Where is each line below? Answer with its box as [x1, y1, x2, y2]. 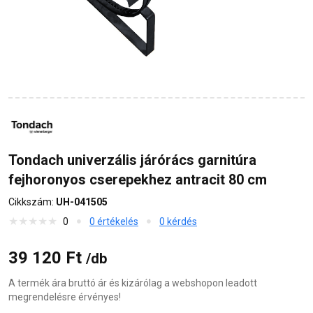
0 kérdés [159, 216, 197, 228]
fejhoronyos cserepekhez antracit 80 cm [8, 171, 267, 189]
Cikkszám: [8, 196, 56, 208]
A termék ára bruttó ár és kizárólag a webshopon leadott [8, 277, 257, 289]
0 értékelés [89, 216, 138, 228]
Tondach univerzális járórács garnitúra [8, 152, 256, 169]
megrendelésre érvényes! [8, 291, 121, 303]
